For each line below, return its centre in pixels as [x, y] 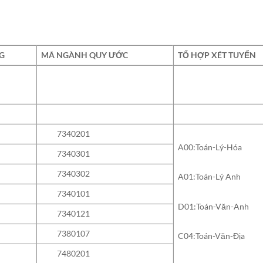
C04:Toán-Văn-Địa [212, 236]
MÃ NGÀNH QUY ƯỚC [85, 55]
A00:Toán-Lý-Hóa [210, 147]
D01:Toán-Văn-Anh [214, 206]
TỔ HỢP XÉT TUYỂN [217, 55]
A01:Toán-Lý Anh [210, 177]
